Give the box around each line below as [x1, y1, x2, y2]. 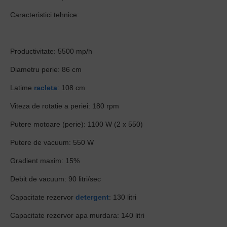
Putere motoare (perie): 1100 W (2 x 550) [10, 120, 143, 128]
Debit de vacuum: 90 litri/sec [10, 175, 101, 183]
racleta [34, 84, 57, 92]
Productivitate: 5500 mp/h [10, 47, 92, 55]
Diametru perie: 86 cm [10, 65, 82, 73]
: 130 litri [109, 193, 136, 201]
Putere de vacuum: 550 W [10, 138, 94, 146]
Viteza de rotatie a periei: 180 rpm [10, 102, 119, 110]
